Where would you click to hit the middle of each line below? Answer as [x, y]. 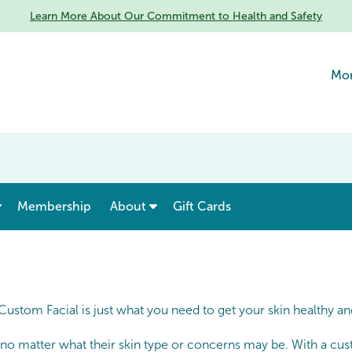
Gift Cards [202, 207]
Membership [54, 207]
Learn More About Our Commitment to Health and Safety [176, 16]
